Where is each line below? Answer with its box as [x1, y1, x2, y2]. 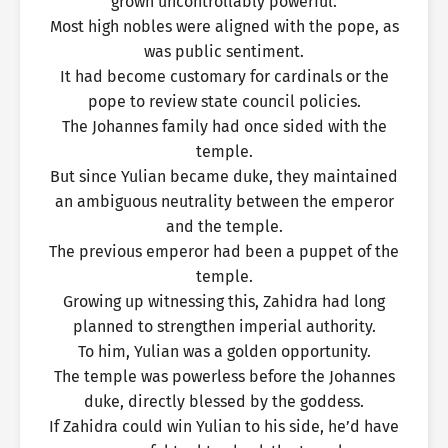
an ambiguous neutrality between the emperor [54, 192, 394, 211]
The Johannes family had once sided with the [61, 117, 387, 136]
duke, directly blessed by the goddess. [84, 392, 364, 411]
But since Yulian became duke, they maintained [50, 167, 398, 186]
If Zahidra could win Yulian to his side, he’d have [49, 417, 399, 436]
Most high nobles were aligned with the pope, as [49, 17, 399, 36]
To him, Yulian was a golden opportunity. [77, 342, 371, 361]
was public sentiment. [144, 42, 304, 61]
